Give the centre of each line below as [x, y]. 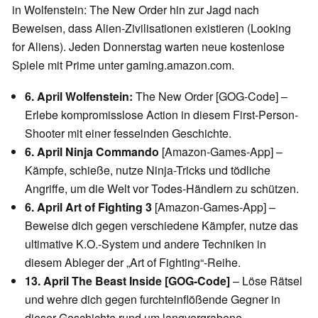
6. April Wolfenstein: [79, 96]
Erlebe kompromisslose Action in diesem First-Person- [161, 114]
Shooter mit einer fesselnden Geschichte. [128, 133]
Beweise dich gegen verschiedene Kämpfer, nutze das [161, 225]
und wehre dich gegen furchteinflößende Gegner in [153, 299]
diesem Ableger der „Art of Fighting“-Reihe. [133, 262]
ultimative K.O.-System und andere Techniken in [146, 243]
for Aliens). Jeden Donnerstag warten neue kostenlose [148, 46]
